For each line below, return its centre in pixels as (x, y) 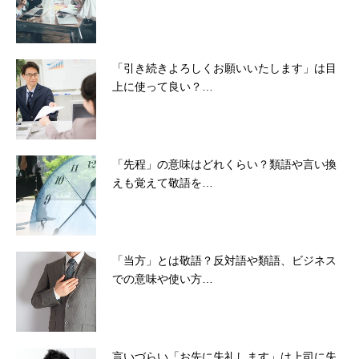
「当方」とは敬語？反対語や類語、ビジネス (224, 261)
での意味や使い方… (163, 279)
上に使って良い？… (163, 87)
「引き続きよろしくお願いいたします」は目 (224, 69)
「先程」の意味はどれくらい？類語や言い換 (224, 165)
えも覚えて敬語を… (163, 183)
